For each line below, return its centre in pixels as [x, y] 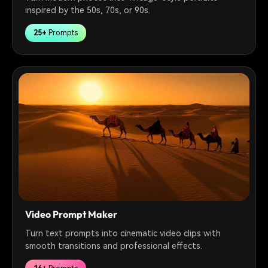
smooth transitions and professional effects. [114, 246]
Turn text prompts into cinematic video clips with [123, 234]
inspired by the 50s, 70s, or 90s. [88, 10]
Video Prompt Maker [71, 214]
